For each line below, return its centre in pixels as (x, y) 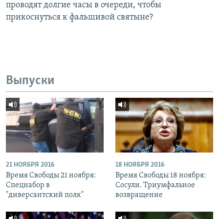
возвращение (139, 195)
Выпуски (30, 81)
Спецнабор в (28, 186)
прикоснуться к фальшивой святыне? (79, 18)
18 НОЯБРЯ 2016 (140, 165)
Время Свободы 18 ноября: (161, 176)
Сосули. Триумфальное (155, 186)
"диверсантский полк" (45, 195)
